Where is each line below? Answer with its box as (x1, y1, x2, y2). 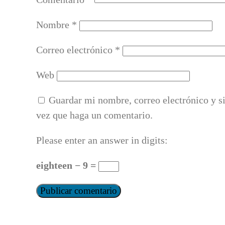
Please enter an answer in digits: (36, 135, 168, 146)
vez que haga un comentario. (36, 109, 153, 121)
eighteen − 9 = (36, 160, 98, 171)
